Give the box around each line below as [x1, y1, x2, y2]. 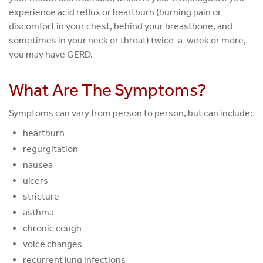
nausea [23, 159, 55, 171]
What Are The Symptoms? [9, 79, 209, 101]
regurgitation [23, 143, 78, 155]
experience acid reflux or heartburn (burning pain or [9, 6, 221, 18]
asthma [23, 207, 54, 218]
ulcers [23, 175, 48, 187]
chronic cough [23, 222, 82, 234]
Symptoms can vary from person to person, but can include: [9, 107, 252, 119]
